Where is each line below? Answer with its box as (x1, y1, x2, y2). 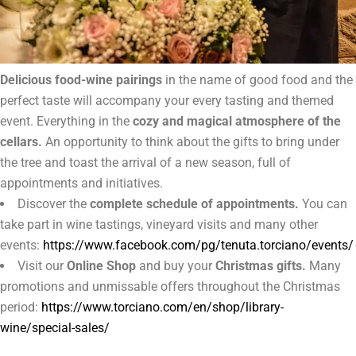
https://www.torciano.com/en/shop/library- (41, 300, 284, 315)
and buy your (136, 258, 215, 274)
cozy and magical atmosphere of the (133, 114, 341, 130)
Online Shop (67, 258, 136, 274)
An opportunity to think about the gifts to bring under (42, 134, 339, 150)
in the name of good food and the (162, 72, 353, 88)
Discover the (17, 196, 90, 212)
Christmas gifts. (215, 258, 306, 274)
